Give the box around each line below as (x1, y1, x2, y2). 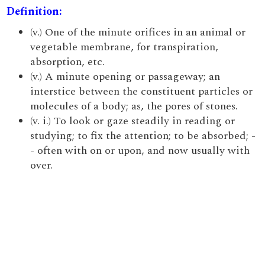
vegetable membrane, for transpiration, (30, 39, 219, 55)
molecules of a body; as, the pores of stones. (30, 98, 238, 114)
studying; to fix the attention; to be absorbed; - (30, 128, 256, 144)
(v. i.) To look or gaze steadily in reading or (30, 113, 235, 129)
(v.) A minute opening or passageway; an (30, 69, 221, 85)
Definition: (7, 4, 63, 20)
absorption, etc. (30, 54, 105, 70)
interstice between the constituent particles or (30, 83, 253, 99)
